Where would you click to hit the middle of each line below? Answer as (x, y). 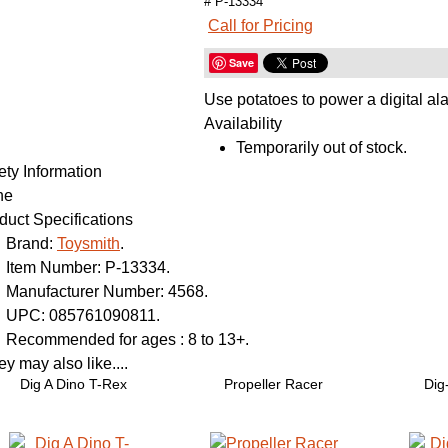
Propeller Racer (274, 384)
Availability (242, 123)
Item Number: (53, 267)
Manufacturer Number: (84, 291)
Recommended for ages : (94, 339)
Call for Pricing (260, 25)
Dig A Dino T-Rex (74, 384)
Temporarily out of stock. (321, 147)
